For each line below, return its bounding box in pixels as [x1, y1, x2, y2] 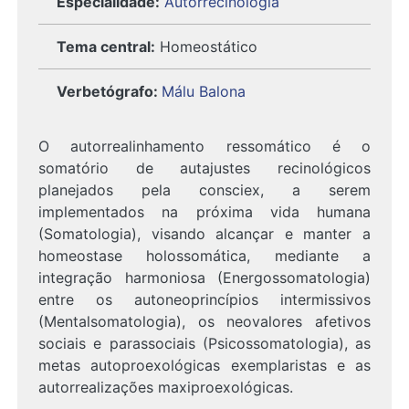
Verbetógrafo [57, 82, 153, 100]
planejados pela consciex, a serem [38, 181, 371, 199]
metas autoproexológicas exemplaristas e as [38, 356, 371, 374]
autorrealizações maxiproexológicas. [38, 378, 293, 396]
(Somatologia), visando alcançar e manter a [38, 225, 371, 243]
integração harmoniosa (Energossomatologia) [38, 268, 371, 287]
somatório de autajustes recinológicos [38, 159, 371, 177]
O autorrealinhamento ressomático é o [38, 137, 371, 155]
